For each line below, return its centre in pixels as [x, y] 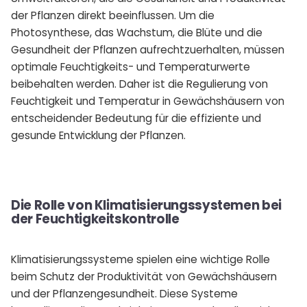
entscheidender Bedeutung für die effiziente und [136, 118]
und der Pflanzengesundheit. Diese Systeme [124, 294]
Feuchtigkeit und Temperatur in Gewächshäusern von [148, 101]
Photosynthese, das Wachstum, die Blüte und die [137, 33]
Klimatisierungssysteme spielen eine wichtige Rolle [140, 259]
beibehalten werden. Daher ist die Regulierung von [139, 84]
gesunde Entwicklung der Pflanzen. [98, 135]
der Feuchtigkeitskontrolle [95, 219]
